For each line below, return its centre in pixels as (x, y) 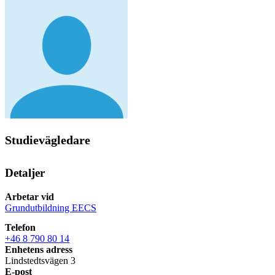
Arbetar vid (29, 196)
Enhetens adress (39, 249)
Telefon (20, 227)
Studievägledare (48, 140)
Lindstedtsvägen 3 (40, 260)
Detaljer (25, 173)
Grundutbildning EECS (51, 207)
